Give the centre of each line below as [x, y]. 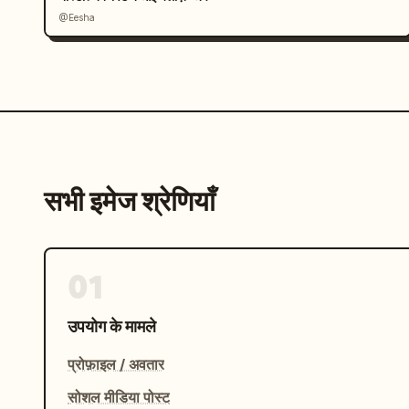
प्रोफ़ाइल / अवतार [116, 364]
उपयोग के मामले [112, 326]
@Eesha [77, 17]
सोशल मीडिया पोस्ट [119, 397]
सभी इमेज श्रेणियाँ [130, 201]
